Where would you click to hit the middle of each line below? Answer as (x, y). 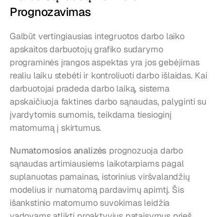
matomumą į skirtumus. (56, 127)
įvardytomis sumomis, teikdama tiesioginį (91, 114)
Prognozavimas (50, 12)
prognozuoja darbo (145, 150)
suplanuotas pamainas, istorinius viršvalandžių (100, 176)
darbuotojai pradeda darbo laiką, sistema (90, 88)
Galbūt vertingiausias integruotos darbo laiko (97, 36)
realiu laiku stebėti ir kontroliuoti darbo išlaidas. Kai (108, 75)
